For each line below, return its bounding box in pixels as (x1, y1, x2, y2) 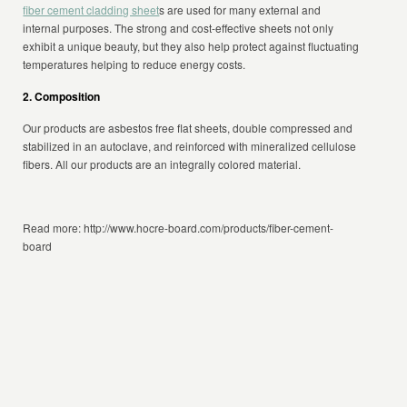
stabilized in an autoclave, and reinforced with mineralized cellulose (23, 138, 357, 154)
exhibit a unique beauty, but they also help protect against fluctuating (23, 38, 360, 54)
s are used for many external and (159, 2, 322, 17)
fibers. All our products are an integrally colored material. (23, 156, 302, 172)
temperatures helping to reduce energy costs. (23, 56, 246, 72)
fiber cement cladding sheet (23, 2, 160, 17)
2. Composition (23, 88, 101, 104)
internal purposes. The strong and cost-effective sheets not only (23, 20, 334, 35)
